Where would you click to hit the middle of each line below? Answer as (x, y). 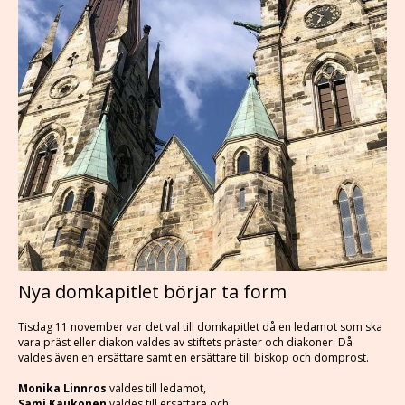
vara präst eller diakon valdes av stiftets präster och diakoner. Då (185, 342)
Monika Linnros (62, 388)
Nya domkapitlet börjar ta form (152, 292)
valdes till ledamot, (156, 388)
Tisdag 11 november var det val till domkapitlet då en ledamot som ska (200, 327)
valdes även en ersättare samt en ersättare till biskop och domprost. (195, 358)
